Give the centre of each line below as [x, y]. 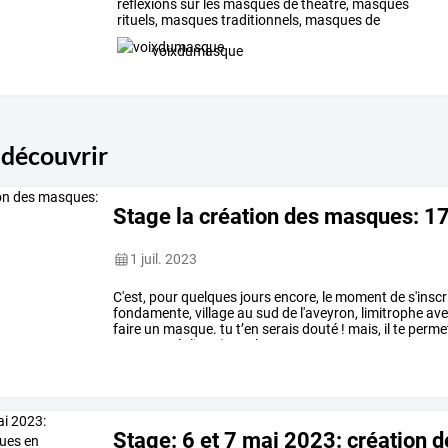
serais [279, 329]
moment [360, 297]
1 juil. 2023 [164, 259]
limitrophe [391, 313]
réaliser [191, 345]
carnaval [143, 36]
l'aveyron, [328, 313]
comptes [140, 345]
